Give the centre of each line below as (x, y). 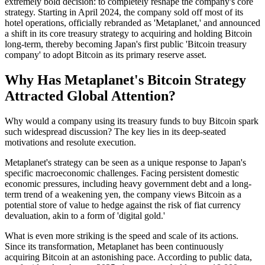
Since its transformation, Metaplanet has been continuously (114, 246)
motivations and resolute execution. (70, 142)
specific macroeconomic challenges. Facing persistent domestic (122, 173)
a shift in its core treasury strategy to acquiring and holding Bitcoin (128, 33)
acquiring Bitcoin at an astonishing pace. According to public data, (128, 257)
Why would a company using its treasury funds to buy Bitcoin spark (132, 121)
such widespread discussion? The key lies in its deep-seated (115, 131)
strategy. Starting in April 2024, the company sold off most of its (124, 12)
